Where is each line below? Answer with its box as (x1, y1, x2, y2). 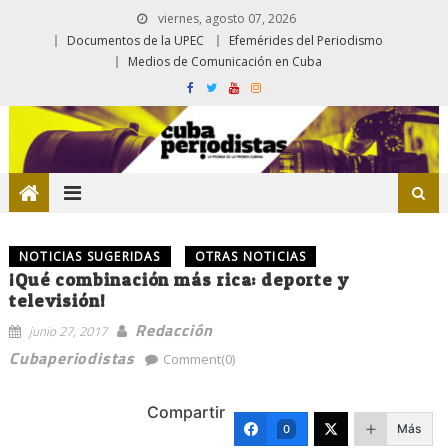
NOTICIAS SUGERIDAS (18, 247, 161, 265)
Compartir (147, 401, 226, 422)
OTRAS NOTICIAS (194, 247, 307, 265)
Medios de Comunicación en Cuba (128, 53, 322, 70)
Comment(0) (162, 349, 235, 368)
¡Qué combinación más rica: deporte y (8, 268, 350, 290)
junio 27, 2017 (28, 320, 107, 341)
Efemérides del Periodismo (229, 32, 383, 49)
